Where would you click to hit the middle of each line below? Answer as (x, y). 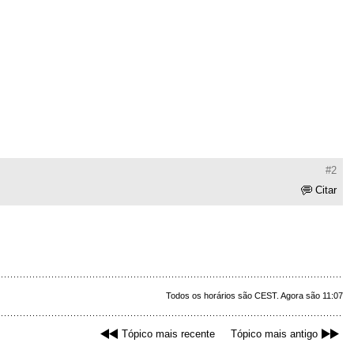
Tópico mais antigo (274, 334)
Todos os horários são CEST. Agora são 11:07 (254, 296)
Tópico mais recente (168, 334)
